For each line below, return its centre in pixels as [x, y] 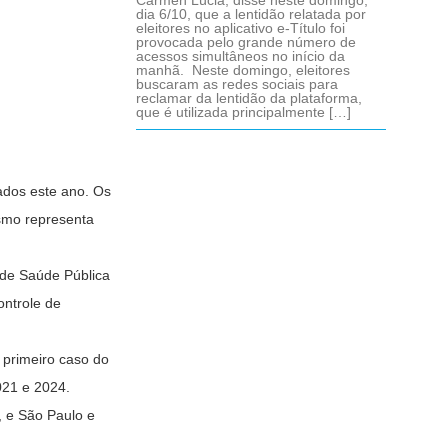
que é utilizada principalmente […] [243, 112]
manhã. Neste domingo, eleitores [243, 70]
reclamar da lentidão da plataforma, [249, 98]
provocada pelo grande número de [246, 42]
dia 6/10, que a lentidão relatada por [251, 14]
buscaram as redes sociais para [237, 84]
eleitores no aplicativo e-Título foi [240, 28]
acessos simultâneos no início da [240, 56]
